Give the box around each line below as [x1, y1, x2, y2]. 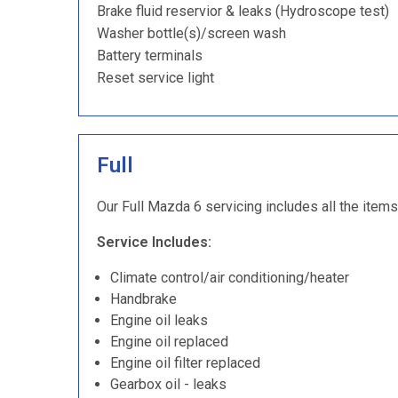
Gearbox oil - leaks [110, 376, 227, 393]
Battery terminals [97, 47, 203, 64]
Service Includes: [97, 234, 211, 251]
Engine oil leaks [110, 312, 208, 329]
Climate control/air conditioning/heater [110, 269, 349, 286]
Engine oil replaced [110, 333, 228, 350]
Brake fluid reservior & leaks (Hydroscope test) [97, 3, 389, 20]
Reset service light [97, 69, 214, 86]
